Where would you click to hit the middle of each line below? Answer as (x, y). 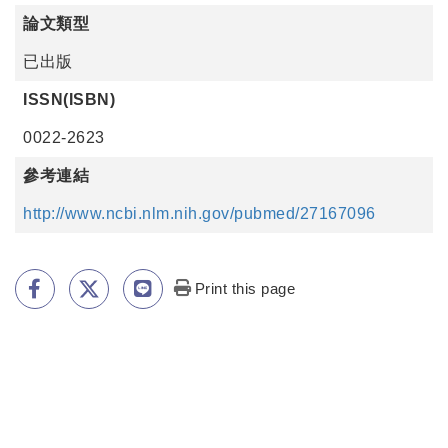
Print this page (245, 288)
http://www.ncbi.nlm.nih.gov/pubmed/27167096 (199, 213)
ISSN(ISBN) (69, 99)
